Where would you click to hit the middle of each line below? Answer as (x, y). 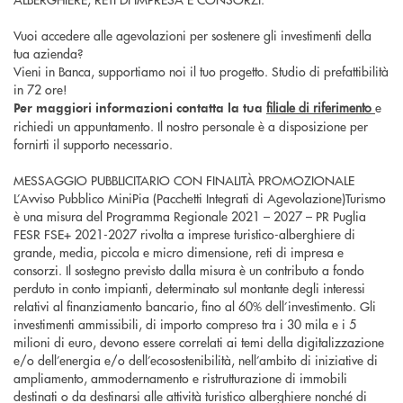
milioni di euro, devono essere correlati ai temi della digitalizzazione (199, 342)
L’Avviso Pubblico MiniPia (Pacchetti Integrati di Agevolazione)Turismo (200, 198)
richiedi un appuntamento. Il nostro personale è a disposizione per (191, 126)
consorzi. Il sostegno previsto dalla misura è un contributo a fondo (189, 270)
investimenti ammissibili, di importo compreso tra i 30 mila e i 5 (185, 324)
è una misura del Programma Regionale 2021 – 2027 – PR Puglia (190, 216)
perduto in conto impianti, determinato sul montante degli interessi (189, 288)
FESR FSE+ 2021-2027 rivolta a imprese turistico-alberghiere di (184, 234)
